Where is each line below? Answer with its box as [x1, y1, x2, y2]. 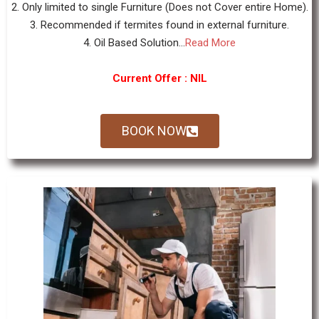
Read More [185, 36, 236, 49]
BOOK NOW [121, 122, 187, 138]
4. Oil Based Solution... [83, 36, 185, 49]
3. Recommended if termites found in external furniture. [30, 18, 289, 31]
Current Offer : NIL [112, 71, 207, 85]
